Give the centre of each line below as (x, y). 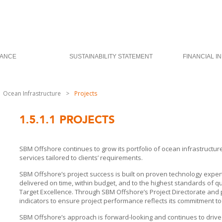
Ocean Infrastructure (32, 93)
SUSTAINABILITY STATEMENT (111, 56)
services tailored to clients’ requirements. (81, 158)
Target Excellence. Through (60, 192)
